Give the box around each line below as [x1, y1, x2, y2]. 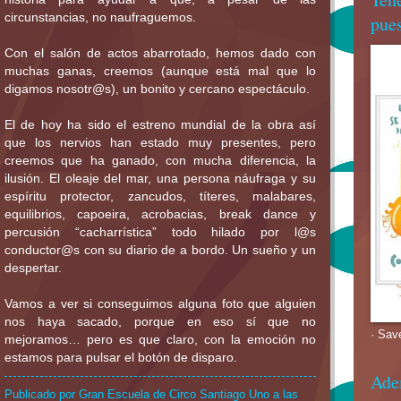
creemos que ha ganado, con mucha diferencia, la [4, 154, 316, 167]
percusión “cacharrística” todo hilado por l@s [4, 226, 316, 239]
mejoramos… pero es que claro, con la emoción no [4, 333, 316, 346]
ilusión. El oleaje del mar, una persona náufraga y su [4, 172, 316, 185]
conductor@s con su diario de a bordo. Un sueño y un [4, 243, 316, 257]
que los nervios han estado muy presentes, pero [4, 136, 316, 149]
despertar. [4, 261, 62, 275]
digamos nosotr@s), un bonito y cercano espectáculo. [4, 82, 310, 96]
